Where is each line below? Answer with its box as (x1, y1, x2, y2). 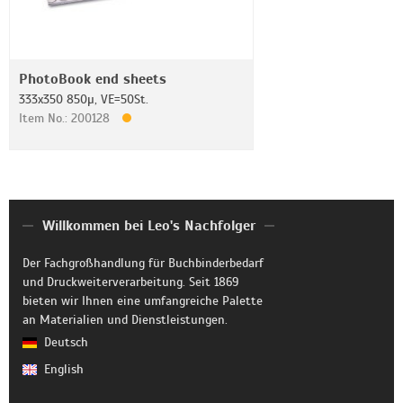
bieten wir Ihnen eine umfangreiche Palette (22, 293, 263, 309)
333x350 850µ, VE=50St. (19, 92, 148, 107)
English (44, 362, 84, 377)
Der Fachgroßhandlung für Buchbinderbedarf (22, 255, 264, 271)
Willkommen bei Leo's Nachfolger (41, 217, 255, 235)
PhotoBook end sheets (19, 70, 166, 88)
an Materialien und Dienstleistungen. (22, 312, 228, 327)
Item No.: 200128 (19, 111, 113, 126)
